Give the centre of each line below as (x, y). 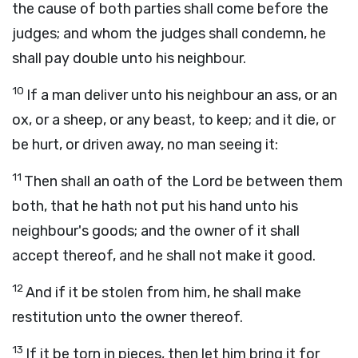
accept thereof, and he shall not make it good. (164, 256)
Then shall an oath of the (108, 181)
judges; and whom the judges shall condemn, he (169, 34)
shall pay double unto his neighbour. (129, 58)
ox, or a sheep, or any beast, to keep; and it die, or (174, 120)
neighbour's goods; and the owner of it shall (156, 231)
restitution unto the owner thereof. (127, 317)
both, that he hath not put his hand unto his (155, 206)
